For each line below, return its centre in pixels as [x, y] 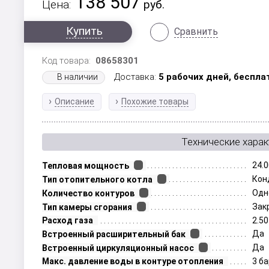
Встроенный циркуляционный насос [118, 248]
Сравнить [196, 32]
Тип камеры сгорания [87, 207]
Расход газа [68, 220]
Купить [85, 31]
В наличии [78, 77]
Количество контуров [89, 193]
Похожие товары [155, 101]
